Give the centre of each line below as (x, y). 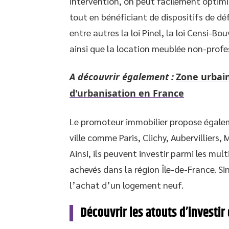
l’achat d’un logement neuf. (127, 185)
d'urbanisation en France (127, 93)
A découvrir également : (122, 77)
